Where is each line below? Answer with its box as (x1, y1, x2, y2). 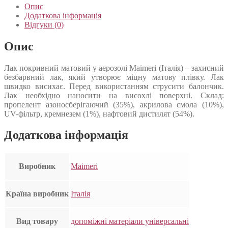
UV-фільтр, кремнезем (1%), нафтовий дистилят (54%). (4, 109, 194, 118)
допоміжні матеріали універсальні (71, 217, 189, 226)
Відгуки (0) (24, 20, 64, 29)
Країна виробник (6, 189, 69, 198)
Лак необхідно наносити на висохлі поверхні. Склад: (4, 91, 224, 100)
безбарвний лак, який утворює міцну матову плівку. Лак (4, 72, 224, 81)
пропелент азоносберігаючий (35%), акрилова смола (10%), (4, 100, 224, 109)
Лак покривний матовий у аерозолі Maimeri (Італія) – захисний (4, 63, 224, 72)
